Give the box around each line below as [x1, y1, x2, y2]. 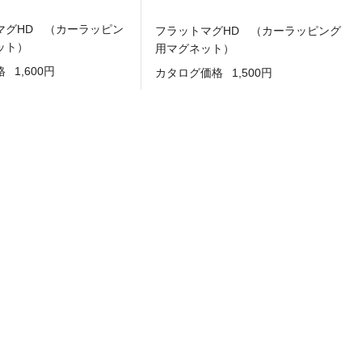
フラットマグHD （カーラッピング [155, 24, 341, 38]
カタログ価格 [155, 65, 223, 79]
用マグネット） [155, 42, 234, 56]
